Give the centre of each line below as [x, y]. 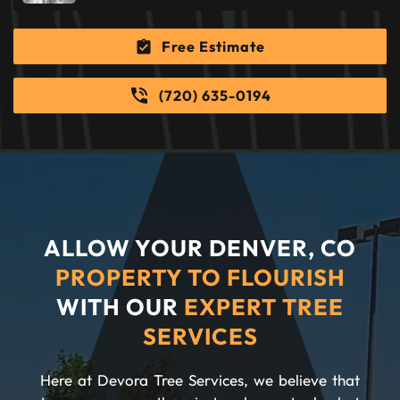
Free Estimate [213, 46]
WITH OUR [120, 306]
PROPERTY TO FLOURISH [200, 277]
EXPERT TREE [264, 306]
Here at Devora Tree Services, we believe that [200, 379]
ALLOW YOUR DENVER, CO [200, 247]
